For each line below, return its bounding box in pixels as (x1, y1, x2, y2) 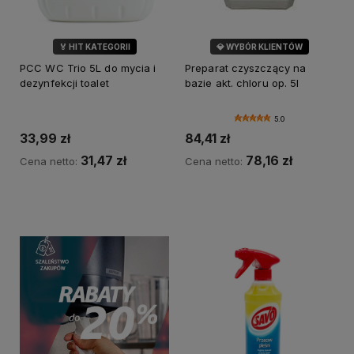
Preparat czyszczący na (185, 62, 307, 75)
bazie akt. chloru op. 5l (185, 77, 299, 90)
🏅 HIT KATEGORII (58, 42, 130, 52)
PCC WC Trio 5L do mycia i (20, 62, 156, 75)
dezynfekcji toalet (20, 77, 109, 90)
